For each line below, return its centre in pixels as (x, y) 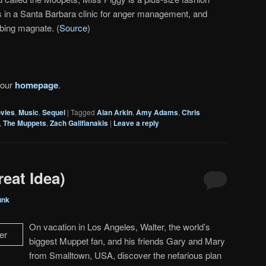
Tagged (83, 112)
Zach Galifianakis (79, 123)
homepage (37, 85)
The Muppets (25, 123)
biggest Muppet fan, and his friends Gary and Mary (127, 240)
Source (73, 27)
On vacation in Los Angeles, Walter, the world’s (120, 226)
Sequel (54, 112)
